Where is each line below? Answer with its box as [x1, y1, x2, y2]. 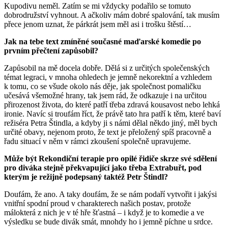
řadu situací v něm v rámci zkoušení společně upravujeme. [4, 136, 191, 146]
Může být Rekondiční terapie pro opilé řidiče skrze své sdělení [4, 154, 217, 163]
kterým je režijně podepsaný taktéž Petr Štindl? [4, 172, 168, 181]
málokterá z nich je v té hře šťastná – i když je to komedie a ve [4, 208, 204, 217]
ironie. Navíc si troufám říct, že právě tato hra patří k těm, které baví [4, 109, 221, 118]
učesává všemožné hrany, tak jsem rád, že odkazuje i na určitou [4, 91, 207, 100]
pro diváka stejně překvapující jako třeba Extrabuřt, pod [4, 163, 202, 172]
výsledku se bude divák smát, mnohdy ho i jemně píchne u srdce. [4, 217, 213, 226]
